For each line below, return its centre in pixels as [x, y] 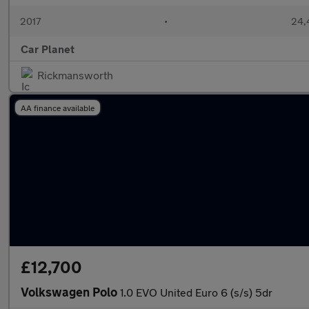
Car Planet [48, 49]
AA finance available [58, 108]
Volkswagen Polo [70, 292]
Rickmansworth [75, 75]
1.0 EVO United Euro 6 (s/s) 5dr [196, 292]
